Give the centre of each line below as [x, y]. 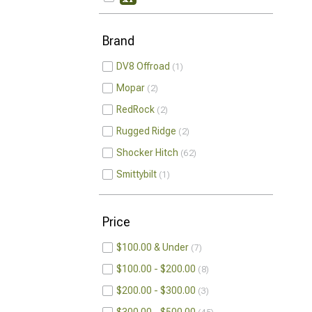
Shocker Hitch [147, 153]
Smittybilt [136, 174]
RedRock [135, 109]
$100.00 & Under [153, 247]
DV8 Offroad [143, 66]
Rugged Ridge [146, 131]
